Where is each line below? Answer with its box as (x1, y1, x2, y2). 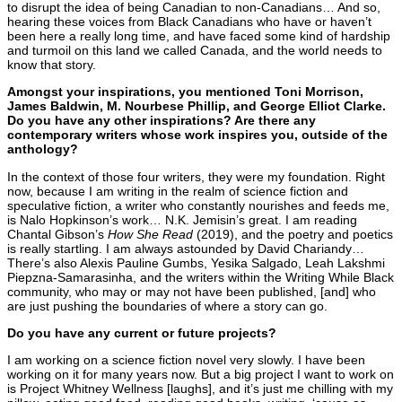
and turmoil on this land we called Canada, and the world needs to (7, 42, 382, 57)
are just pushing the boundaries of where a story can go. (7, 298, 335, 313)
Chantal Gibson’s (7, 226, 108, 241)
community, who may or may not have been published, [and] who (7, 284, 376, 299)
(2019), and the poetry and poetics (193, 226, 393, 241)
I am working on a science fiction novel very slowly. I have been (7, 353, 365, 368)
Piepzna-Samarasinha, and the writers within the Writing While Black (7, 269, 394, 284)
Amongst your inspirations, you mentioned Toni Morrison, (7, 84, 363, 100)
